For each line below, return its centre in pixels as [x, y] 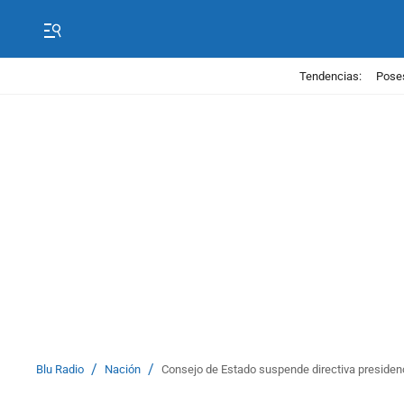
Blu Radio [60, 369]
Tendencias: [331, 76]
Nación [123, 369]
